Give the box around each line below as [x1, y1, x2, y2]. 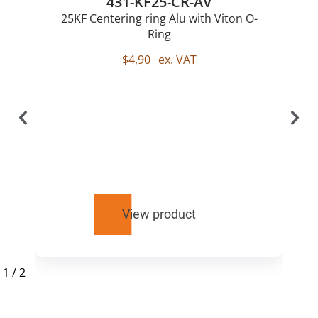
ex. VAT [155, 52, 197, 68]
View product [122, 207, 196, 222]
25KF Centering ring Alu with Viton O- [60, 10, 258, 26]
